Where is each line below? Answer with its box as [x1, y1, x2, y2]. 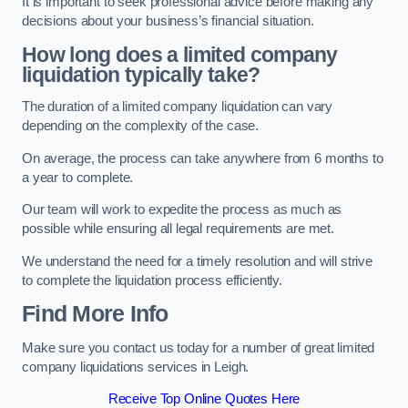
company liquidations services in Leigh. [22, 359, 250, 374]
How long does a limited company [22, 42, 338, 66]
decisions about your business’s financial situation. [22, 14, 314, 29]
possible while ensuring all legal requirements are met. [22, 221, 335, 237]
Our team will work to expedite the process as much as [22, 202, 342, 218]
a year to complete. [22, 169, 134, 185]
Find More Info [22, 301, 168, 327]
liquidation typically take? [22, 62, 260, 87]
